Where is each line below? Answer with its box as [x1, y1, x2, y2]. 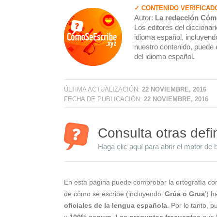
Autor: [134, 14, 155, 22]
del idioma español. [134, 52, 195, 61]
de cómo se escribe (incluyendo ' [64, 189, 165, 198]
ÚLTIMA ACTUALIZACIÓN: [64, 85, 142, 93]
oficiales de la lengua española [64, 201, 167, 209]
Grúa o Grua [165, 189, 205, 198]
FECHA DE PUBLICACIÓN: [64, 95, 144, 103]
